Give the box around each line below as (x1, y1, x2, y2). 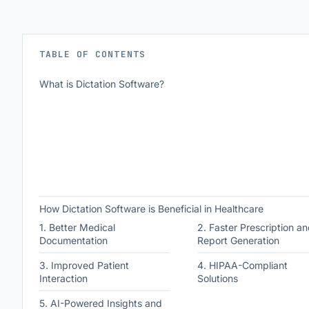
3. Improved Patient (39, 259, 129, 271)
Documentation (39, 235, 108, 246)
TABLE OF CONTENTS (39, 48, 146, 60)
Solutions (197, 272, 238, 284)
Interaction (39, 272, 88, 284)
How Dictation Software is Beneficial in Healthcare (39, 203, 263, 215)
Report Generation (197, 235, 279, 246)
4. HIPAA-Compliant (197, 259, 288, 271)
